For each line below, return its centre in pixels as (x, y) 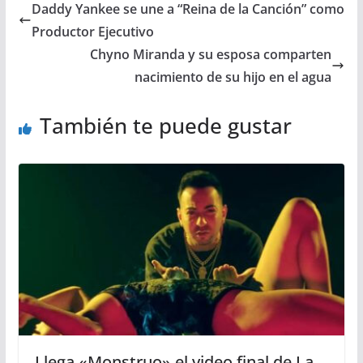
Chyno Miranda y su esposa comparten (211, 55)
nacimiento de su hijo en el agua (233, 77)
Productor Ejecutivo (92, 32)
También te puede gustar (165, 126)
